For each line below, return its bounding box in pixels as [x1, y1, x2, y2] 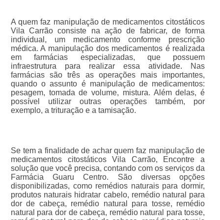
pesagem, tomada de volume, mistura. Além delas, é [10, 88, 205, 97]
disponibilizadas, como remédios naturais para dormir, [10, 182, 205, 191]
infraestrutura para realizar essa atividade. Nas [10, 62, 205, 71]
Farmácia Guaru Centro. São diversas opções [10, 173, 205, 182]
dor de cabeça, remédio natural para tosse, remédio [10, 199, 205, 208]
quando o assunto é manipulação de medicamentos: [10, 80, 205, 88]
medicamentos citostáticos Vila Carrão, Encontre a [10, 155, 205, 164]
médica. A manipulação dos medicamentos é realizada [10, 44, 205, 53]
